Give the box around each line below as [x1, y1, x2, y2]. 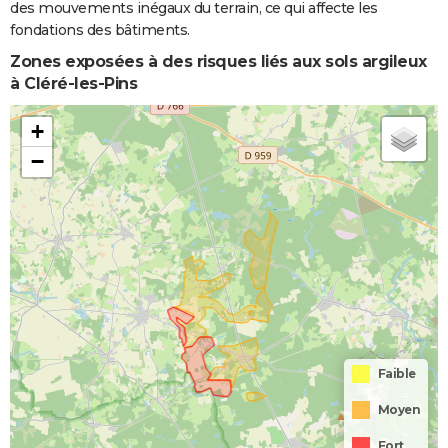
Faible [377, 366, 416, 382]
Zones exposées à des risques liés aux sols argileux [10, 52, 427, 72]
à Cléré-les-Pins [10, 74, 137, 94]
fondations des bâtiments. [10, 21, 190, 40]
